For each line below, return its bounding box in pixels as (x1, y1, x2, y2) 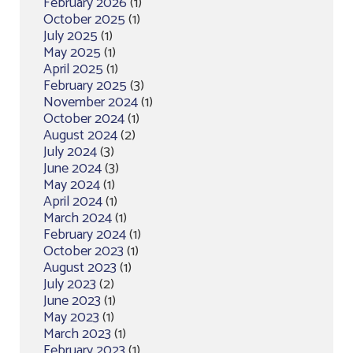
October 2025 (43, 8, 125, 32)
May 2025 (43, 41, 101, 65)
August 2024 (43, 124, 117, 148)
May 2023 (43, 306, 99, 330)
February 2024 (43, 223, 126, 247)
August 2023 (43, 256, 117, 281)
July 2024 (43, 140, 97, 165)
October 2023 (43, 240, 124, 264)
